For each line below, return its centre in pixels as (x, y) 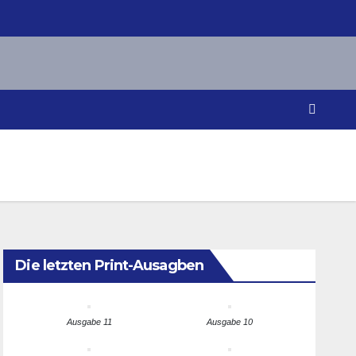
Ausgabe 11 (89, 321)
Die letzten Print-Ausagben (109, 265)
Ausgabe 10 (229, 321)
